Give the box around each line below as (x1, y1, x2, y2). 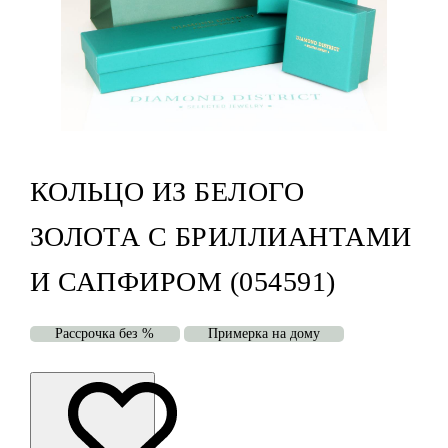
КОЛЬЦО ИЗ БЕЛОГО (29, 176, 305, 208)
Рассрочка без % (55, 326, 155, 342)
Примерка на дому (207, 326, 320, 342)
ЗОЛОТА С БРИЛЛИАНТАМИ (29, 221, 412, 253)
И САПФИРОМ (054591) (29, 266, 336, 298)
